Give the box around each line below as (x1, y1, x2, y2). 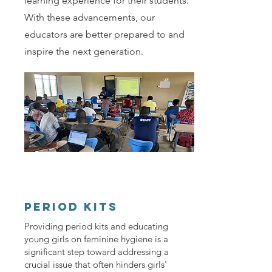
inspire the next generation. (24, 46, 143, 58)
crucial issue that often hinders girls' (24, 259, 167, 271)
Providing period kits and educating (24, 220, 168, 233)
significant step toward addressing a (24, 246, 169, 258)
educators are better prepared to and (24, 29, 185, 41)
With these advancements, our (24, 12, 155, 24)
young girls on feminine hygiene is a (24, 233, 168, 245)
